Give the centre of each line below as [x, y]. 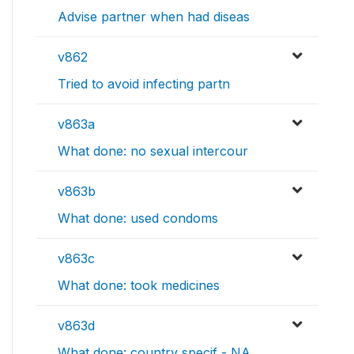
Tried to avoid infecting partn [144, 84]
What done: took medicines [139, 286]
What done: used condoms [138, 218]
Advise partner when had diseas [154, 17]
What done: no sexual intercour [153, 151]
